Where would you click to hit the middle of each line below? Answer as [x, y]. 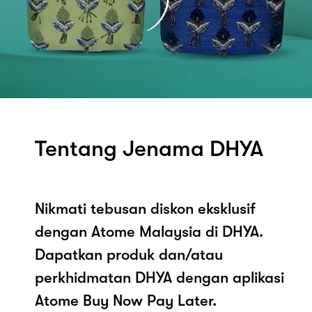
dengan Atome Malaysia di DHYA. [149, 231]
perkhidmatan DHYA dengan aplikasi [159, 277]
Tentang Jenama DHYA [149, 148]
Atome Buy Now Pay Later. [126, 300]
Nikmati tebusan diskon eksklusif [145, 208]
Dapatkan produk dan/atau [129, 254]
